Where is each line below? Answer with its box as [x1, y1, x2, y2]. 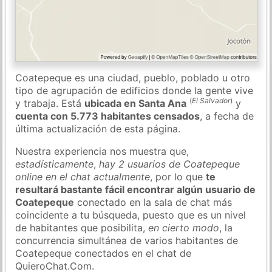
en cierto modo [148, 221, 220, 234]
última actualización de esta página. [15, 122, 181, 135]
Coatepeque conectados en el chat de [15, 246, 192, 259]
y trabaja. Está [15, 97, 85, 109]
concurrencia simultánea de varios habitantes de [15, 234, 239, 246]
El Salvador [192, 95, 231, 105]
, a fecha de [200, 109, 254, 122]
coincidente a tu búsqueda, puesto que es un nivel [15, 208, 246, 221]
